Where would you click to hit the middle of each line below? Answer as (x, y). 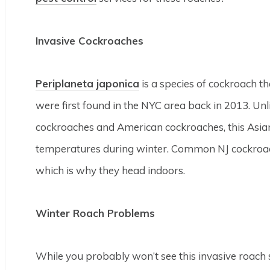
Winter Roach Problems (95, 213)
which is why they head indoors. (110, 170)
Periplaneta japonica (87, 83)
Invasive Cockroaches (89, 41)
